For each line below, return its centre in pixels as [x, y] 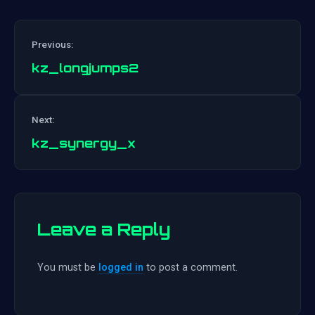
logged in [121, 268]
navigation [197, 134]
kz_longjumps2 [85, 68]
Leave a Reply [104, 230]
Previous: [52, 45]
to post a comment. [191, 268]
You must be [68, 268]
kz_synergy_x [84, 143]
